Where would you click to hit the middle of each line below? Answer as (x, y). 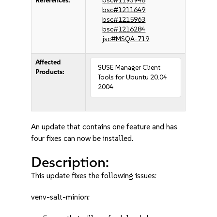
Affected (48, 62)
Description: (70, 162)
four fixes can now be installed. (82, 138)
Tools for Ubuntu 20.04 (133, 77)
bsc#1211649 (124, 10)
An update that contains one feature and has (104, 127)
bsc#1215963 (124, 20)
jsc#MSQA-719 (126, 39)
